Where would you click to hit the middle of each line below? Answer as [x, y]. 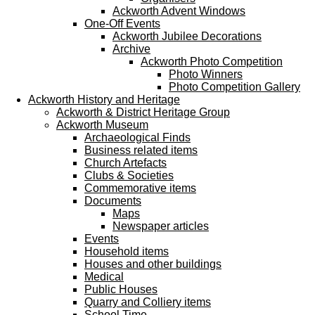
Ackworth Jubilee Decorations [187, 36]
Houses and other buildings [153, 264]
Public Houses [121, 289]
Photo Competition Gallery [234, 87]
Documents [113, 201]
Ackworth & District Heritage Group [143, 112]
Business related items [141, 150]
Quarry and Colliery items [148, 302]
